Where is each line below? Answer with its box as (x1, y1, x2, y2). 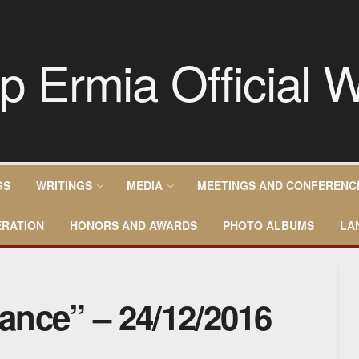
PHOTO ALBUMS (223, 217, 314, 233)
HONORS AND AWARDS (70, 217, 197, 233)
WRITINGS (36, 177, 92, 193)
